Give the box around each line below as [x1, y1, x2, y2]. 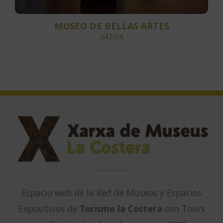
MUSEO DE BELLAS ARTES [54, 19, 169, 32]
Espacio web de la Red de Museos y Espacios [21, 187, 202, 199]
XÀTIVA [100, 31, 123, 42]
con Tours [164, 203, 205, 215]
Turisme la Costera [79, 203, 165, 215]
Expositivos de [18, 203, 80, 215]
